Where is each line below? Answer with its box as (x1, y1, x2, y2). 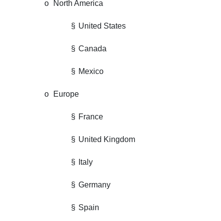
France (78, 112, 103, 121)
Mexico (78, 67, 104, 75)
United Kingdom (78, 135, 135, 144)
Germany (78, 181, 110, 189)
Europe (53, 90, 79, 98)
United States (78, 22, 126, 30)
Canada (78, 44, 107, 53)
